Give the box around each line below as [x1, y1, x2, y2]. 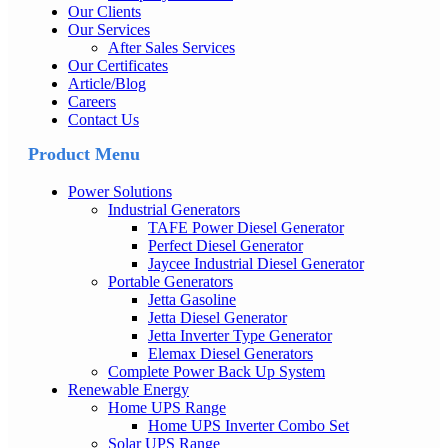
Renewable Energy [68, 381, 189, 399]
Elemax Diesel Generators [148, 345, 313, 363]
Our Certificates [68, 57, 168, 75]
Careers [68, 93, 116, 111]
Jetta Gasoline [148, 291, 236, 309]
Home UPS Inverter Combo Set [148, 417, 349, 435]
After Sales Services [108, 39, 235, 57]
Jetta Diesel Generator [148, 309, 287, 327]
